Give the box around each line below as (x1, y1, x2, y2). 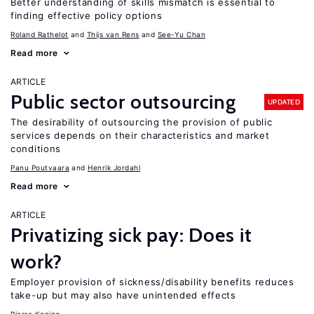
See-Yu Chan (157, 30, 205, 39)
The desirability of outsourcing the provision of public (11, 116, 273, 128)
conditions (11, 143, 61, 154)
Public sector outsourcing (11, 90, 236, 114)
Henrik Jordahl (88, 163, 140, 172)
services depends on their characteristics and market (11, 130, 270, 141)
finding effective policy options (11, 10, 163, 21)
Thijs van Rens (86, 30, 139, 39)
